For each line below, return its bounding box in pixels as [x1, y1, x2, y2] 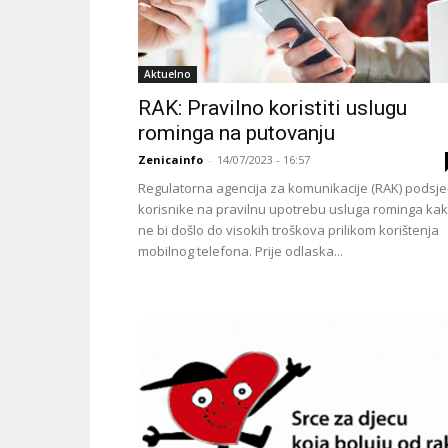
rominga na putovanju [138, 121, 335, 145]
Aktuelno [144, 67, 191, 81]
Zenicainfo [138, 152, 203, 167]
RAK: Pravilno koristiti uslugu [138, 96, 407, 120]
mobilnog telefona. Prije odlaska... [138, 242, 343, 260]
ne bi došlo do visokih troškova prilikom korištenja [138, 221, 439, 239]
